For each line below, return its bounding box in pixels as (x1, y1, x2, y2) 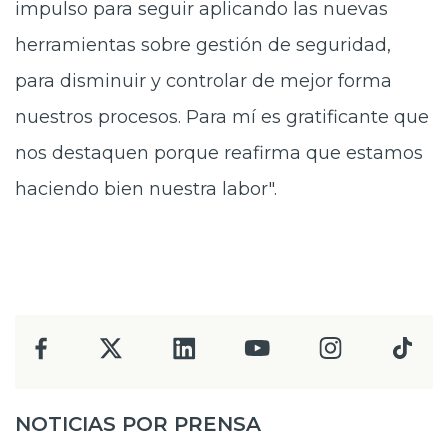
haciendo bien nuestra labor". (15, 177, 277, 200)
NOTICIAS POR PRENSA (15, 411, 261, 436)
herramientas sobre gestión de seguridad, (15, 33, 391, 56)
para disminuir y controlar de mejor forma (15, 69, 392, 92)
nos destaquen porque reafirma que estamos (15, 141, 423, 164)
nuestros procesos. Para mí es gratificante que (15, 105, 429, 128)
